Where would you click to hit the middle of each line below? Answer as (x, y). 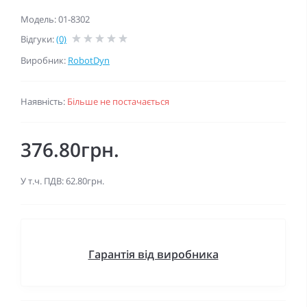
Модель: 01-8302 (55, 19)
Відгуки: (38, 39)
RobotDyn (89, 60)
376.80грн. (70, 149)
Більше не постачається (118, 101)
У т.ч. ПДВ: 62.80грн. (62, 181)
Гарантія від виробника (153, 254)
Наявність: (44, 101)
